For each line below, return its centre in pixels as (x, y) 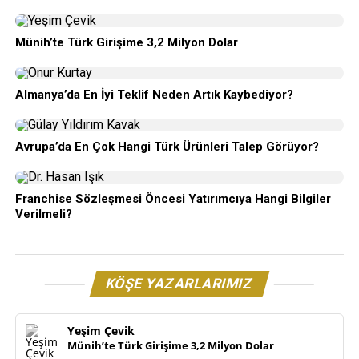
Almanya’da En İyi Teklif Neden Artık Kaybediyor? (154, 95)
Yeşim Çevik (101, 331)
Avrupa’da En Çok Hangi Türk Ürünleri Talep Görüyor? (167, 147)
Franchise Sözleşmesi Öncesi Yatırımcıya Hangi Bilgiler (173, 199)
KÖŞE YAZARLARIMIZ (179, 284)
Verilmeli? (43, 214)
